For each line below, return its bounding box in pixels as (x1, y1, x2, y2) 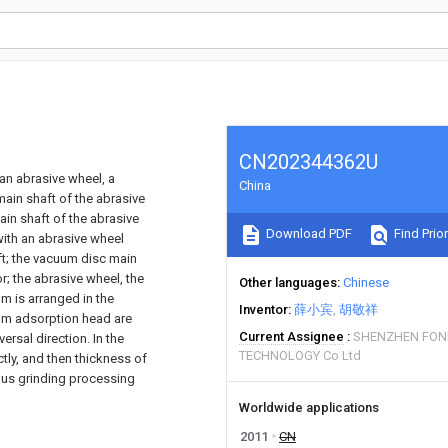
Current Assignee (239, 329, 344, 344)
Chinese (343, 275, 389, 290)
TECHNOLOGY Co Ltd (239, 348, 361, 363)
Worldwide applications (239, 400, 379, 415)
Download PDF (263, 226, 352, 242)
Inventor (239, 302, 288, 317)
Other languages (239, 275, 337, 290)
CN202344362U (239, 150, 378, 174)
